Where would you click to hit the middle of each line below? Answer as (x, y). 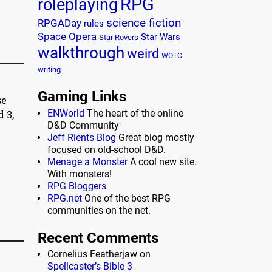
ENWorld (66, 113)
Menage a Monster (87, 161)
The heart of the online (134, 113)
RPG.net (65, 198)
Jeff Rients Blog (82, 137)
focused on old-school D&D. (107, 149)
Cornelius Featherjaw (92, 254)
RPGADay (59, 23)
